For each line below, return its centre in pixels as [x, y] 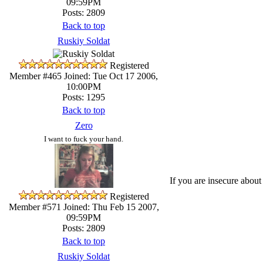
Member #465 [36, 76]
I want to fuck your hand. [84, 139]
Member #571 [35, 207]
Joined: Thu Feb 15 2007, [110, 207]
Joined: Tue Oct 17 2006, [110, 76]
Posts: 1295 [84, 97]
